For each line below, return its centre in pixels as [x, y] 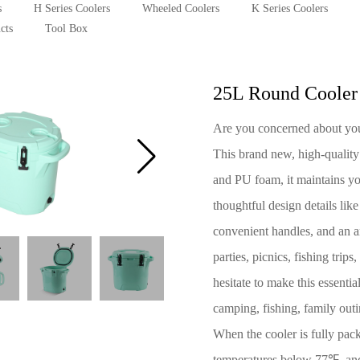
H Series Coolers [72, 8]
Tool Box [66, 29]
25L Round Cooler [286, 93]
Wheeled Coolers [181, 8]
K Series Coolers [290, 8]
